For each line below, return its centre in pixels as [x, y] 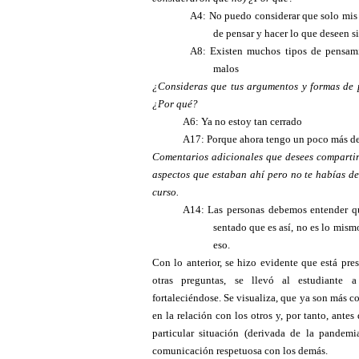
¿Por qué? [175, 104]
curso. [165, 192]
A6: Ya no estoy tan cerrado [242, 122]
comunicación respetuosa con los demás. [240, 351]
